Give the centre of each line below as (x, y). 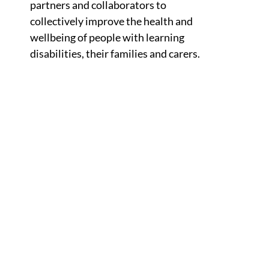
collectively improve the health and (111, 21)
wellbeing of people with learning (107, 37)
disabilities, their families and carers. (115, 53)
